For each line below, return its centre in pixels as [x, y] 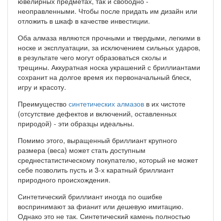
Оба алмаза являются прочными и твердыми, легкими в [109, 37]
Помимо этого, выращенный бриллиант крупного [97, 140]
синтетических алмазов [106, 103]
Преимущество [43, 103]
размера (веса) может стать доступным [82, 150]
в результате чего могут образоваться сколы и [92, 57]
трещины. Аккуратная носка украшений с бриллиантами [109, 67]
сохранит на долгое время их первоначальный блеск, [105, 77]
